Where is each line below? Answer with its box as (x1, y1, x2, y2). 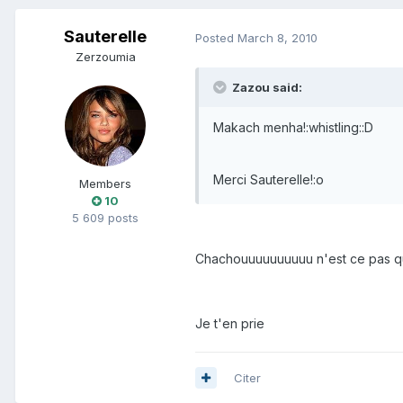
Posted (195, 30, 237, 45)
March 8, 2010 (237, 30, 318, 45)
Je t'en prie (195, 315, 264, 331)
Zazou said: (229, 79, 302, 94)
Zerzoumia (75, 49, 136, 65)
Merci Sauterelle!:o (213, 171, 324, 187)
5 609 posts (72, 210, 139, 226)
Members (79, 176, 131, 192)
